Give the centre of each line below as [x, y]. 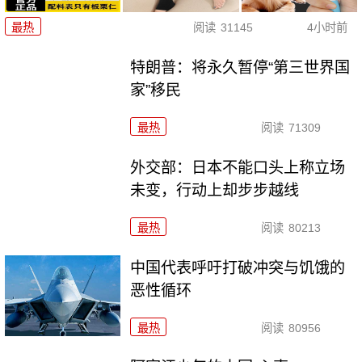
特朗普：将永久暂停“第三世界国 [240, 67]
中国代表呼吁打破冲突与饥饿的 [238, 267]
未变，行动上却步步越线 [215, 190]
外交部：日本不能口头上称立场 [238, 167]
